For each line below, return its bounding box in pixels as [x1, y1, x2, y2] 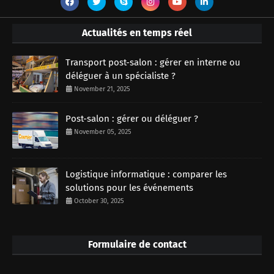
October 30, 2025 [74, 196, 124, 205]
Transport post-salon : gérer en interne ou [65, 56, 240, 68]
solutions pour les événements [65, 182, 193, 193]
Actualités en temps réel [82, 26, 192, 39]
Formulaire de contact [87, 238, 187, 250]
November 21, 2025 [74, 84, 130, 93]
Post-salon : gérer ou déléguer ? [65, 113, 198, 124]
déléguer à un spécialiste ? [65, 70, 176, 81]
